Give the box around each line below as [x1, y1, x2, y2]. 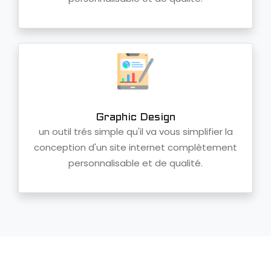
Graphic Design [96, 113, 175, 123]
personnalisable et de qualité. [68, 157, 203, 170]
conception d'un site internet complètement [34, 141, 237, 154]
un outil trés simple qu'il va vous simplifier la [38, 125, 233, 139]
